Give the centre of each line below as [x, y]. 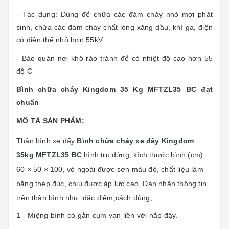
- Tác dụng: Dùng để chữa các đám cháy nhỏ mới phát [114, 14]
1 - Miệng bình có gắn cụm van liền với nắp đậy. [97, 215]
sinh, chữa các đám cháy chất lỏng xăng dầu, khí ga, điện [114, 27]
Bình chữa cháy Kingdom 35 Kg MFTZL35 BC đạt [114, 89]
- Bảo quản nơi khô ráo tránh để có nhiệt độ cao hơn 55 [114, 58]
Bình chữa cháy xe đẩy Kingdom [135, 141]
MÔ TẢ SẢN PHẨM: [50, 121]
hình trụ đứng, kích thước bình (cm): [145, 155]
